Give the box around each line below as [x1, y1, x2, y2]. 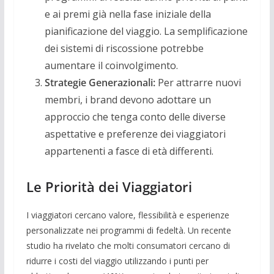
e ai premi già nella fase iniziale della [44, 7, 211, 21]
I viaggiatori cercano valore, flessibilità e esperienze [26, 209, 229, 221]
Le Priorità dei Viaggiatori [26, 177, 192, 196]
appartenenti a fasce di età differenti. [44, 144, 213, 158]
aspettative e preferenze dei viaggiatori [44, 127, 226, 141]
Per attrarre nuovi [155, 75, 241, 89]
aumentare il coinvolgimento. [44, 58, 178, 72]
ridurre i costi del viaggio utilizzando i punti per [26, 254, 209, 267]
